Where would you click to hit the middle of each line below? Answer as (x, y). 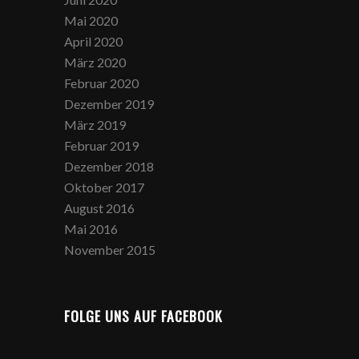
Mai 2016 (91, 229)
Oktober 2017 (105, 187)
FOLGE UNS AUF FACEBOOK (143, 316)
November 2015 (110, 250)
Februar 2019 (102, 145)
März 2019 (95, 125)
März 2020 (95, 62)
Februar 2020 (102, 83)
